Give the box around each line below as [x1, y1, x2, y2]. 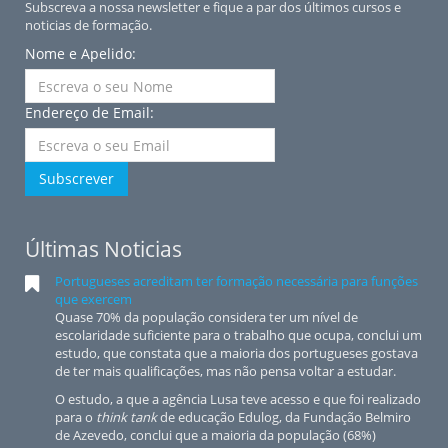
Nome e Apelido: [25, 44, 136, 63]
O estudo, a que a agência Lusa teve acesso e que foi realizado [55, 390, 421, 408]
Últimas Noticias [25, 235, 182, 263]
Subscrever [39, 169, 114, 188]
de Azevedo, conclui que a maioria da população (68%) [55, 426, 376, 444]
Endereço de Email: [25, 103, 154, 122]
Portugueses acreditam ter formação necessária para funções [55, 272, 418, 290]
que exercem [55, 290, 132, 308]
